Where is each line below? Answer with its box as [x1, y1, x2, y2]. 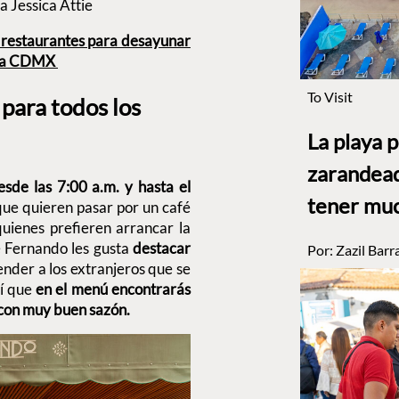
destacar [132, 239, 191, 258]
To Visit [306, 87, 353, 105]
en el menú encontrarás [36, 280, 191, 299]
